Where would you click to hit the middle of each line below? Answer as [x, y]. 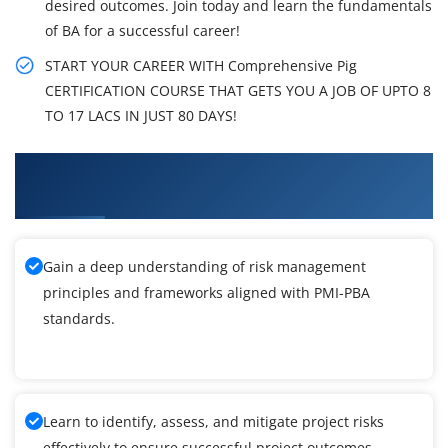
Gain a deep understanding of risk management [204, 267]
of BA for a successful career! [142, 31]
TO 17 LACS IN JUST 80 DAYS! [141, 116]
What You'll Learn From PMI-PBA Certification [213, 167]
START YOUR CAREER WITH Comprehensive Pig [201, 66]
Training [51, 195]
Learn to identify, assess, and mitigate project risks [213, 422]
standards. [79, 319]
